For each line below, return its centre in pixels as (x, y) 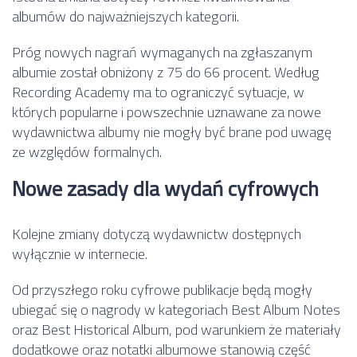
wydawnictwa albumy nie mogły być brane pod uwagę (172, 131)
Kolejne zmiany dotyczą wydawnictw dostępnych (157, 233)
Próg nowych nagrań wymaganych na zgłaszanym (162, 52)
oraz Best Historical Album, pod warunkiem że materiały (177, 329)
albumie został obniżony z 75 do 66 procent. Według (166, 72)
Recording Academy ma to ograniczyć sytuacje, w (158, 92)
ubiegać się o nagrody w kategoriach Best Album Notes (176, 309)
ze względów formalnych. (87, 151)
